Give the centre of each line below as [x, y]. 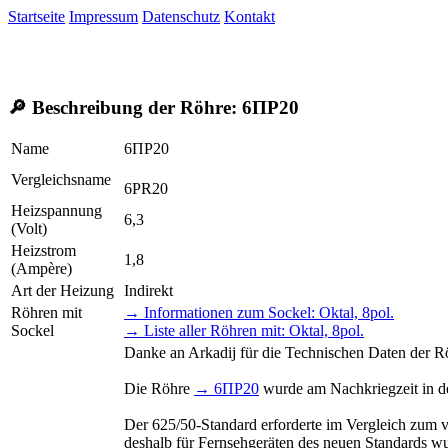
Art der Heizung [62, 291]
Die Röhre [159, 389]
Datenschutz [181, 16]
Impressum [103, 16]
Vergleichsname [61, 180]
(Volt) [29, 229]
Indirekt [148, 291]
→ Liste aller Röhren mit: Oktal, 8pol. [244, 331]
